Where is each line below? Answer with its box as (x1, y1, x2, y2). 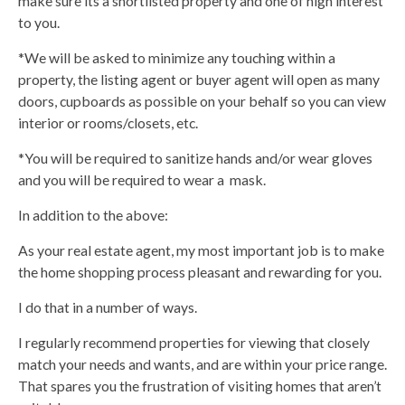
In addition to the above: (18, 205, 168, 223)
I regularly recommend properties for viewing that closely (18, 333, 370, 351)
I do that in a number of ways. (18, 297, 197, 316)
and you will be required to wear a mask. (18, 170, 266, 188)
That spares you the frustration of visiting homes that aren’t (18, 376, 381, 394)
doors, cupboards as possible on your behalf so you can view (18, 91, 386, 109)
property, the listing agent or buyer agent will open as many (18, 70, 380, 88)
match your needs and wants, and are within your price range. (18, 354, 387, 372)
